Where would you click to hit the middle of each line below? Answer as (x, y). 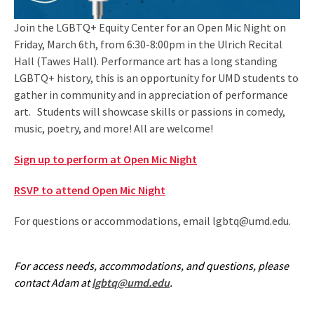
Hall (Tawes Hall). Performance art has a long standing (146, 61)
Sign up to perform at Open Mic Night (105, 159)
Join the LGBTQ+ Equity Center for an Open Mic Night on (150, 27)
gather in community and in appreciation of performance (151, 95)
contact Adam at (53, 282)
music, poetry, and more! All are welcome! (115, 128)
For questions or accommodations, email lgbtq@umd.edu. (152, 221)
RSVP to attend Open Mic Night (90, 190)
